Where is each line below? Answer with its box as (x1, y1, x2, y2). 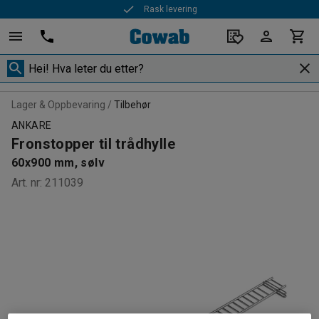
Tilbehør (114, 99, 151, 110)
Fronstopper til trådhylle (11, 135, 175, 152)
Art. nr (11, 176, 40, 189)
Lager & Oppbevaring (11, 99, 105, 110)
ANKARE (11, 120, 52, 131)
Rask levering (143, 4, 197, 14)
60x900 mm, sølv (11, 156, 105, 169)
